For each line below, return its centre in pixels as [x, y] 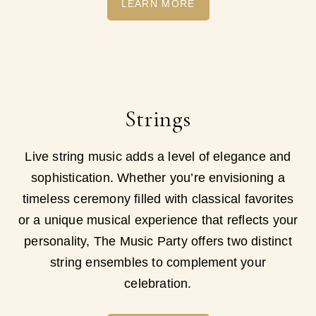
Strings [158, 119]
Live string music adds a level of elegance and [158, 156]
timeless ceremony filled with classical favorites [158, 199]
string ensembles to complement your [158, 262]
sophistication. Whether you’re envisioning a [158, 177]
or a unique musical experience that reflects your [158, 220]
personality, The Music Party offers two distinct [158, 241]
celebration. [158, 283]
